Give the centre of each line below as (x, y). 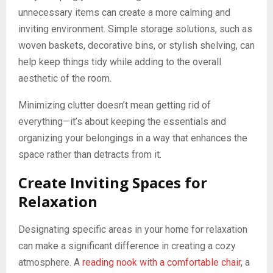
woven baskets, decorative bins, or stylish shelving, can (136, 46)
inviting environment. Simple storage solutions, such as (135, 29)
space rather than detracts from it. (90, 155)
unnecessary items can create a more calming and (124, 13)
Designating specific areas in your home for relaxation (133, 230)
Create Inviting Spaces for (113, 183)
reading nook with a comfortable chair (161, 263)
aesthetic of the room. (65, 79)
